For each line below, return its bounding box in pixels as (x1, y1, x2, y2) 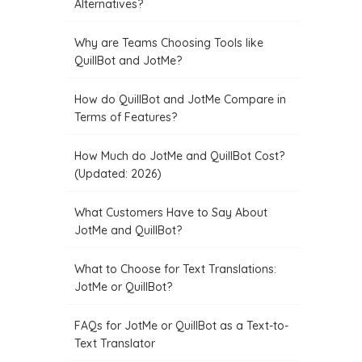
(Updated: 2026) (74, 166, 162, 181)
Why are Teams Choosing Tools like (74, 36, 264, 50)
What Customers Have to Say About (74, 205, 268, 220)
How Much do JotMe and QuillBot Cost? (74, 149, 285, 163)
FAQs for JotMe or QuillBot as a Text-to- (74, 318, 289, 333)
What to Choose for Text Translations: (74, 262, 277, 276)
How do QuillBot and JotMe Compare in (74, 92, 287, 107)
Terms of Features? (74, 110, 178, 124)
